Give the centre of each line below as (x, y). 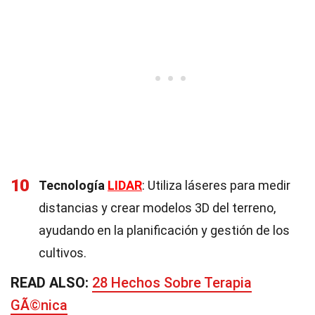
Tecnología (73, 185)
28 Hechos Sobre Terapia (172, 283)
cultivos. (63, 253)
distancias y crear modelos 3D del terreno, (157, 208)
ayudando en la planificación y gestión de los (164, 230)
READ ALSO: (51, 283)
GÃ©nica (39, 305)
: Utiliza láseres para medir (216, 185)
